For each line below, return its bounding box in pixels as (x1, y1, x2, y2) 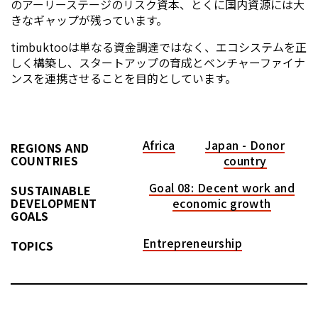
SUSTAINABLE (11, 182, 92, 199)
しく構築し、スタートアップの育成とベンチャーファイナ (11, 54, 305, 72)
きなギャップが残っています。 (11, 11, 168, 29)
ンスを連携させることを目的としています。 (11, 70, 236, 87)
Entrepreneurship (142, 234, 243, 252)
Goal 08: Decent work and (148, 179, 295, 197)
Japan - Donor (205, 136, 285, 154)
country (223, 152, 267, 170)
